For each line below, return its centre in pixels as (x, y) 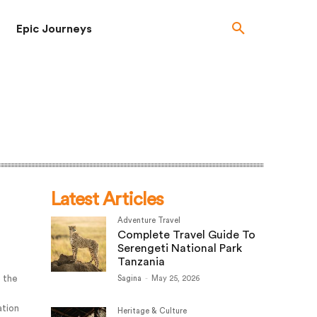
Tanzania (141, 262)
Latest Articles (107, 200)
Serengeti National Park (180, 248)
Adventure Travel (149, 220)
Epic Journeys (54, 29)
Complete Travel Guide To (186, 235)
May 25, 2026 (175, 278)
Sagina (129, 278)
